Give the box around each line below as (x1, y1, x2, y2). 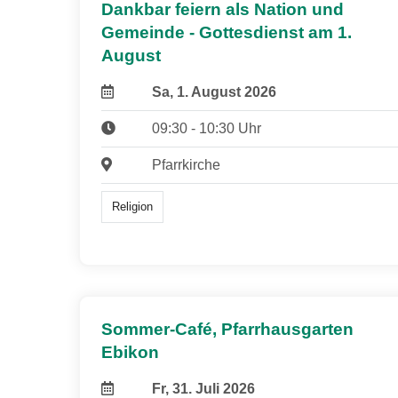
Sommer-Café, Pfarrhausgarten (101, 320, 354, 339)
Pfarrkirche (151, 156, 220, 172)
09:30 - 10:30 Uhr (151, 120, 261, 136)
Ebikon (101, 343, 159, 362)
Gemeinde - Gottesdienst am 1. (101, 22, 352, 42)
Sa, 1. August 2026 (151, 84, 276, 99)
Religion (112, 200, 154, 214)
